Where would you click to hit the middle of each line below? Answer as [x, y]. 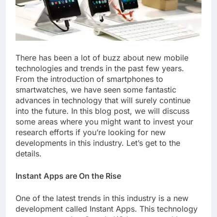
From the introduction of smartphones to [89, 79]
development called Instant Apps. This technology [107, 209]
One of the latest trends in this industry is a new [102, 198]
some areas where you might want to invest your [104, 122]
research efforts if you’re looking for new [91, 132]
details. [29, 154]
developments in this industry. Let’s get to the [98, 143]
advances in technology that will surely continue [103, 101]
